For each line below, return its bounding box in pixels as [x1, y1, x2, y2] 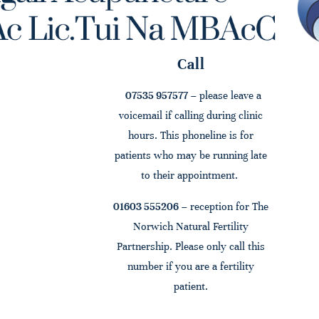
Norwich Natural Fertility [133, 220, 249, 234]
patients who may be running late [115, 149, 268, 162]
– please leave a [187, 89, 261, 103]
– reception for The [179, 200, 269, 214]
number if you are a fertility [127, 260, 255, 273]
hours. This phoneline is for [128, 129, 254, 142]
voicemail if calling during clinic [119, 109, 263, 122]
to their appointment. [141, 169, 241, 182]
